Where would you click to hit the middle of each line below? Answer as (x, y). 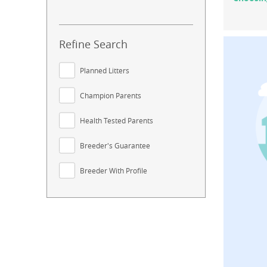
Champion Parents (111, 95)
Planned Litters (105, 70)
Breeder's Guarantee (115, 145)
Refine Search (93, 44)
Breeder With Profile (114, 170)
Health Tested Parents (117, 120)
